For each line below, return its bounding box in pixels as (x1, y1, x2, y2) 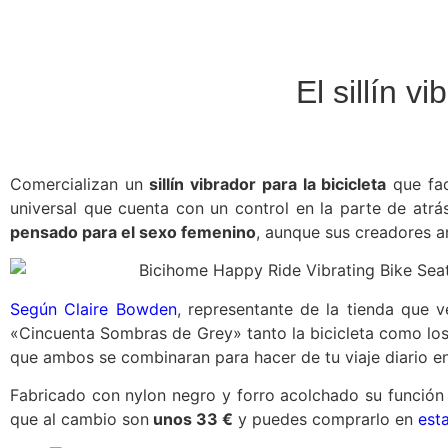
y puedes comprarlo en (233, 409, 418, 430)
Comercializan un (10, 174, 143, 194)
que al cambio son (10, 409, 149, 430)
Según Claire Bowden (10, 298, 177, 319)
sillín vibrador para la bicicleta (142, 174, 387, 194)
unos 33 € (149, 409, 233, 430)
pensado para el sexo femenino (10, 222, 256, 242)
